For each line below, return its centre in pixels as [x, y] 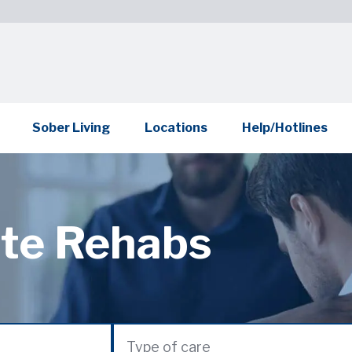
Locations [176, 128]
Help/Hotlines [285, 128]
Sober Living [71, 128]
